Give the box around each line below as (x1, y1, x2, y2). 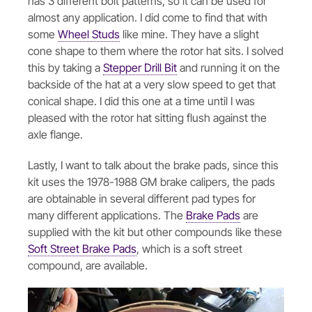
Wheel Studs (58, 26, 120, 41)
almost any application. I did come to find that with (28, 10, 267, 24)
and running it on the (177, 60, 280, 75)
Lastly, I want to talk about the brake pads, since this (28, 157, 279, 172)
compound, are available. (28, 258, 148, 272)
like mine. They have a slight (120, 26, 259, 41)
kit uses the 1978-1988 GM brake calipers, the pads (28, 174, 275, 189)
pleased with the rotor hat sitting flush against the (28, 110, 267, 125)
